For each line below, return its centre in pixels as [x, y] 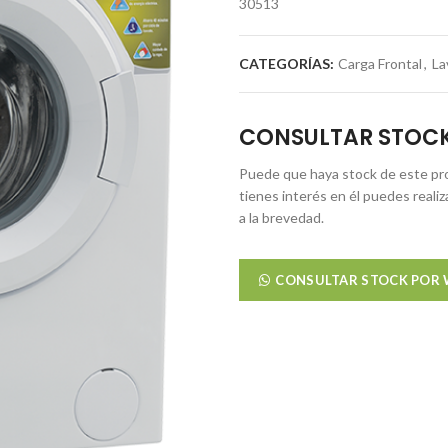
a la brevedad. [281, 217]
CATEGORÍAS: [288, 63]
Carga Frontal [380, 63]
